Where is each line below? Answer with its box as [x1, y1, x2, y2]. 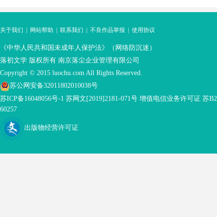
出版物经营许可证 [24, 124, 78, 132]
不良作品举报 [90, 27, 125, 33]
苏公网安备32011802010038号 [10, 81, 98, 89]
